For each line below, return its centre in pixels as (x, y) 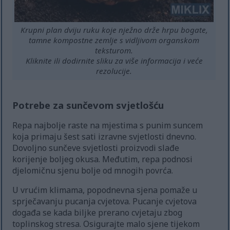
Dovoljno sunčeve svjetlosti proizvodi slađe (96, 148)
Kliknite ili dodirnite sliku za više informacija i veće (114, 60)
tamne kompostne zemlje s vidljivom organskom (114, 40)
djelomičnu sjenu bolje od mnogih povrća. (93, 171)
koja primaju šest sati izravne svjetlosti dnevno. (104, 137)
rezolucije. (114, 71)
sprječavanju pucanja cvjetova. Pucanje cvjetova (105, 202)
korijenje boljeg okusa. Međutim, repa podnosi (103, 159)
